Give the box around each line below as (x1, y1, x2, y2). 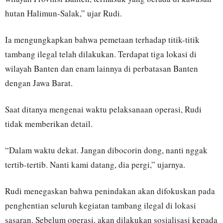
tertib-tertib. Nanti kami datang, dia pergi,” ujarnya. (5, 159, 185, 170)
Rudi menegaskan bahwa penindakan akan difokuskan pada (5, 185, 215, 197)
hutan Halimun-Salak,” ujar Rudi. (5, 7, 122, 19)
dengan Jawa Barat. (5, 77, 73, 89)
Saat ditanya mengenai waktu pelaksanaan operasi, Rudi (5, 104, 202, 115)
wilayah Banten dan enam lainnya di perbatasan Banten (5, 63, 198, 74)
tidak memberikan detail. (5, 118, 93, 129)
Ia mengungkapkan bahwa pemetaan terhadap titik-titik (5, 34, 200, 45)
